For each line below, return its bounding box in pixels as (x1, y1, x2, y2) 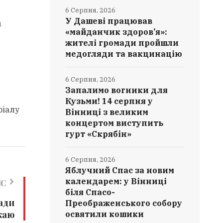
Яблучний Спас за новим (65, 165, 175, 175)
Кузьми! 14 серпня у (65, 96, 153, 106)
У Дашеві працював (65, 16, 153, 26)
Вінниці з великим (65, 107, 149, 117)
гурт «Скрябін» (65, 129, 132, 139)
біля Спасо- (65, 187, 115, 197)
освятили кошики (65, 209, 144, 219)
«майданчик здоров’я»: (65, 27, 168, 37)
